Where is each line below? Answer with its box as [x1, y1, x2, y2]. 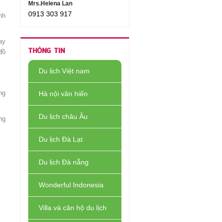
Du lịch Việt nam [39, 67, 90, 75]
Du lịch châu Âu [39, 112, 88, 120]
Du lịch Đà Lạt [39, 135, 83, 143]
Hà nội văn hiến [39, 90, 88, 98]
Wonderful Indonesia [39, 181, 104, 189]
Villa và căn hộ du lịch [39, 204, 107, 212]
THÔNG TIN [28, 48, 65, 55]
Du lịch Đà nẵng [39, 158, 89, 166]
